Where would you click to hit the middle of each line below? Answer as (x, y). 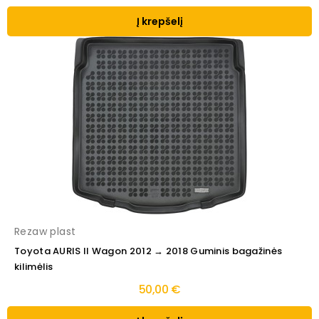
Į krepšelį (159, 22)
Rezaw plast (45, 232)
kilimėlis (34, 267)
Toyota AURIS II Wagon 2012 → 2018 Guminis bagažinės (148, 251)
